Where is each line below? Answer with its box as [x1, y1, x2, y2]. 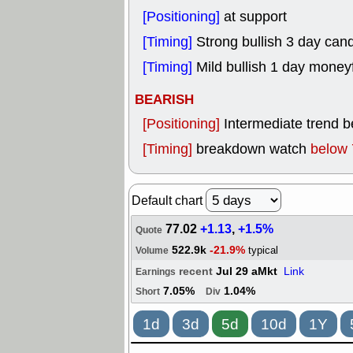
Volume [136, 244, 169, 258]
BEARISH [135, 90, 194, 110]
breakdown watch [196, 139, 310, 158]
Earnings [136, 266, 176, 279]
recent [179, 264, 216, 280]
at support [224, 7, 287, 26]
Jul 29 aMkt [216, 264, 284, 280]
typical [248, 243, 278, 257]
